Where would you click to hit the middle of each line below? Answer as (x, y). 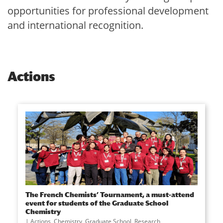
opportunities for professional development (108, 11)
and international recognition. (75, 25)
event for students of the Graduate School (97, 203)
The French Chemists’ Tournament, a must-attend (110, 194)
